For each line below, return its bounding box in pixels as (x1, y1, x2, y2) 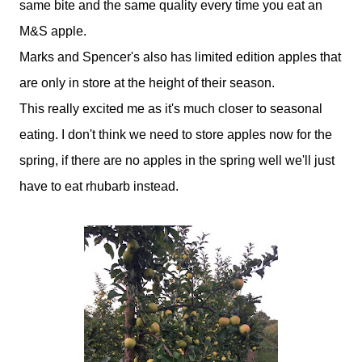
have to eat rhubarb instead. (19, 179, 179, 193)
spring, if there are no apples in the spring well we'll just (19, 154, 335, 167)
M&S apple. (19, 24, 86, 38)
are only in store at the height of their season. (19, 76, 275, 90)
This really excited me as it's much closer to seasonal (19, 102, 322, 116)
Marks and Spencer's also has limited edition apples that (19, 50, 341, 64)
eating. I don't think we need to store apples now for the (19, 128, 332, 141)
